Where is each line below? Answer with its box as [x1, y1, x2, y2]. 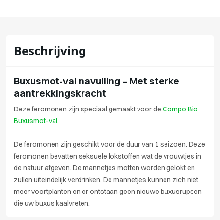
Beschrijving [14, 42, 86, 58]
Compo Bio [163, 105, 198, 113]
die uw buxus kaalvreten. [14, 199, 90, 208]
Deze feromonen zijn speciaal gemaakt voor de [14, 105, 163, 113]
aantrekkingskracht [14, 87, 106, 99]
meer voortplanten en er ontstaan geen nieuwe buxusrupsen [14, 187, 202, 196]
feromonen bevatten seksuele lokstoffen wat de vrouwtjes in [14, 152, 201, 161]
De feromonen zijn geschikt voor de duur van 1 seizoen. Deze [14, 140, 205, 149]
